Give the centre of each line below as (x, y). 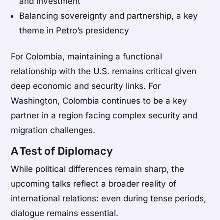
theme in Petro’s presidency (74, 30)
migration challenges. (53, 130)
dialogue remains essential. (65, 213)
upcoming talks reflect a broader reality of (94, 183)
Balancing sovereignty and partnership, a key (109, 15)
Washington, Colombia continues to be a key (99, 100)
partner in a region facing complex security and (104, 115)
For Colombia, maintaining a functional (87, 56)
